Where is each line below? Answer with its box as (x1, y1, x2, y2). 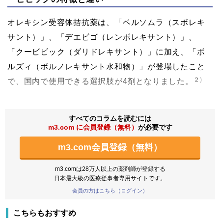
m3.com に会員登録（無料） (48, 123, 138, 132)
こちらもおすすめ (13, 209, 76, 218)
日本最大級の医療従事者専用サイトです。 (54, 175, 166, 182)
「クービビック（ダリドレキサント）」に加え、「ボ (7, 48, 205, 56)
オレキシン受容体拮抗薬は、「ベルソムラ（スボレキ (7, 18, 205, 27)
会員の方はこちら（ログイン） (72, 188, 148, 194)
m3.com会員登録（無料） (58, 142, 162, 153)
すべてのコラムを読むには (69, 114, 151, 123)
